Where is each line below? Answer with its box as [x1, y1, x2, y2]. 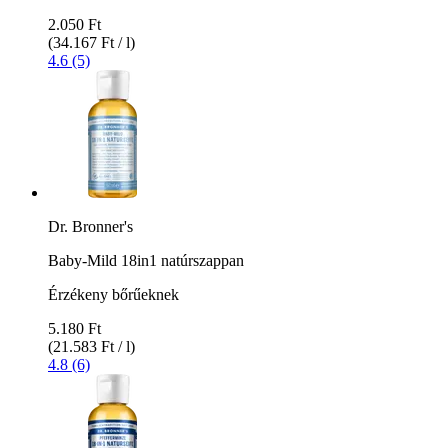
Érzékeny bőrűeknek [48, 285, 179, 303]
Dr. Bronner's [48, 217, 133, 235]
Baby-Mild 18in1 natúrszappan [48, 251, 244, 269]
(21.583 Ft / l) [48, 337, 135, 355]
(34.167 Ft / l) [48, 33, 135, 51]
